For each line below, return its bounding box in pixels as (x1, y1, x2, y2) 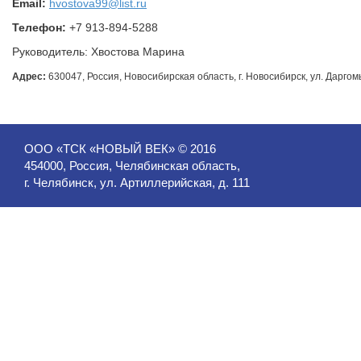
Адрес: (12, 71, 46, 83)
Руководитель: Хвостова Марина (12, 45, 185, 59)
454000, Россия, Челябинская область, (24, 159, 240, 173)
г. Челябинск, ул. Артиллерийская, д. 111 (24, 176, 250, 190)
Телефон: (12, 21, 66, 35)
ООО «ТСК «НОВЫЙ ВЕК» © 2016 (24, 142, 216, 156)
